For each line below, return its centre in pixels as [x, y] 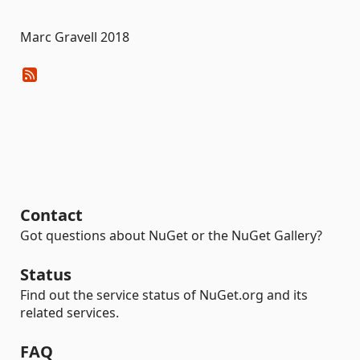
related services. [70, 313]
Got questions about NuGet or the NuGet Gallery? [171, 235]
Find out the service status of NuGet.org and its [164, 295]
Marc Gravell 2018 [75, 37]
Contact [51, 215]
